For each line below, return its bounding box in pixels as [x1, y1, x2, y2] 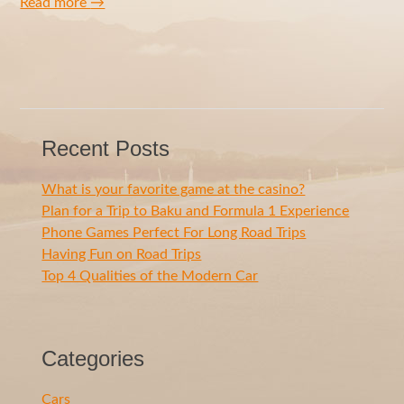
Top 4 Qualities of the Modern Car [41, 268, 259, 283]
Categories [41, 345, 145, 371]
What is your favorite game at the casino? [41, 181, 306, 197]
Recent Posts [41, 135, 170, 161]
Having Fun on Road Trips [41, 246, 202, 262]
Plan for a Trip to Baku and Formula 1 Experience [41, 203, 350, 218]
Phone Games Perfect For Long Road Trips [41, 225, 307, 240]
